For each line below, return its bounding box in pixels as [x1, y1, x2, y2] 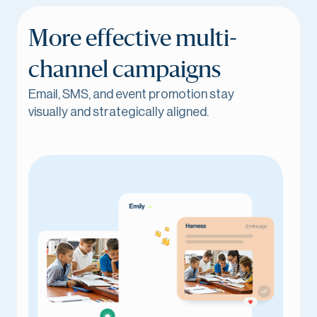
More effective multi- [28, 28, 237, 50]
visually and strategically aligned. [28, 105, 209, 118]
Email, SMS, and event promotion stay [28, 88, 234, 100]
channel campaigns [28, 59, 221, 81]
